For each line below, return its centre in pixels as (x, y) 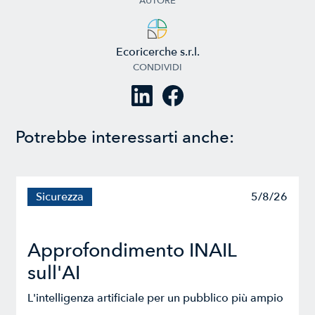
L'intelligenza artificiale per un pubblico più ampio (156, 298)
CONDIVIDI (157, 68)
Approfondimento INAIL (132, 251)
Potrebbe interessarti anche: (125, 138)
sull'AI (54, 274)
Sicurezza (60, 197)
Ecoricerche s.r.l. (157, 52)
